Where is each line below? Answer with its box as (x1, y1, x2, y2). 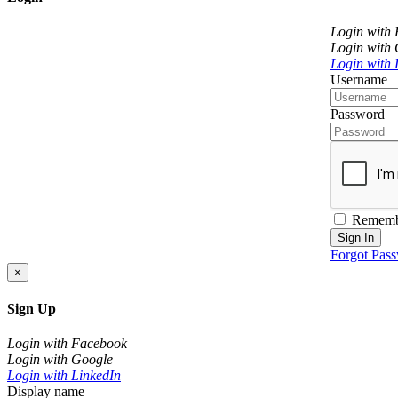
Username (330, 72, 387, 88)
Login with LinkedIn (7, 367, 121, 383)
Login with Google (7, 351, 113, 367)
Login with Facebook (7, 335, 127, 351)
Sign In (338, 231, 374, 245)
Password (330, 107, 385, 123)
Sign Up (7, 300, 56, 316)
